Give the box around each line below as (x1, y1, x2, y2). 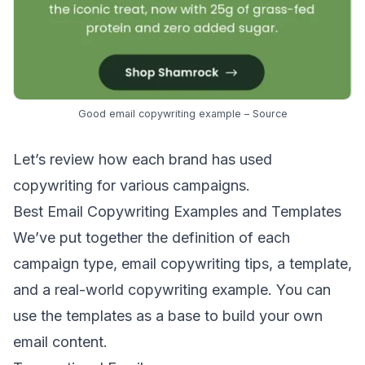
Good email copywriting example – (77, 107, 253, 120)
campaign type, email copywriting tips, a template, (13, 254, 352, 272)
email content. (13, 332, 108, 350)
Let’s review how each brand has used (13, 150, 272, 168)
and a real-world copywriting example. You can (13, 280, 331, 298)
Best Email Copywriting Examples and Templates (13, 202, 341, 220)
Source (252, 107, 288, 120)
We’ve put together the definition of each (13, 228, 290, 246)
